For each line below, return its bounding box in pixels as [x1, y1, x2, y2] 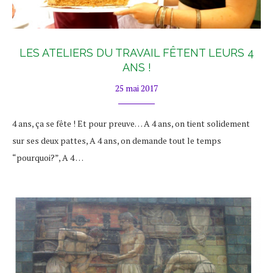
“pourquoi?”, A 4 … [12, 152, 83, 163]
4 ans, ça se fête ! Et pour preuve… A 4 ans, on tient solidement [12, 118, 250, 129]
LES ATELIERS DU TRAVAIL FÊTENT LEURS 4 [19, 46, 254, 59]
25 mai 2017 [115, 82, 158, 94]
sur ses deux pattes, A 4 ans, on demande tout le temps [12, 135, 221, 146]
